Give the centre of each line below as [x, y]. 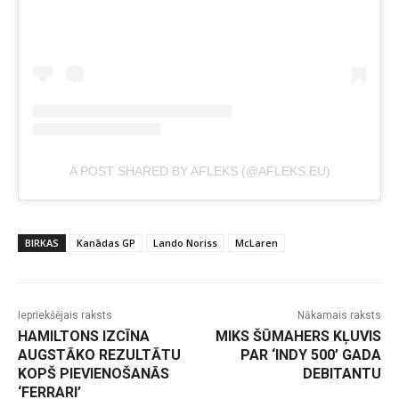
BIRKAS [42, 243]
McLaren [256, 243]
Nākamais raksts [339, 316]
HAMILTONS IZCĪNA [84, 337]
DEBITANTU [342, 374]
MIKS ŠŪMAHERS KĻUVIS [298, 337]
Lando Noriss [185, 243]
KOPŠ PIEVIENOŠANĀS [94, 374]
